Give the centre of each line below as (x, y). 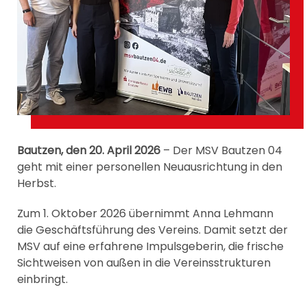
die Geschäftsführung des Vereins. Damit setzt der (152, 230)
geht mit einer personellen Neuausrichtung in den (150, 167)
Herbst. (37, 183)
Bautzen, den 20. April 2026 (89, 150)
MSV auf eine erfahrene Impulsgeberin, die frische (150, 246)
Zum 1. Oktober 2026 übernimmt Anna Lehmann (145, 213)
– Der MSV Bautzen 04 (221, 150)
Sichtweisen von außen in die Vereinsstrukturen (144, 262)
